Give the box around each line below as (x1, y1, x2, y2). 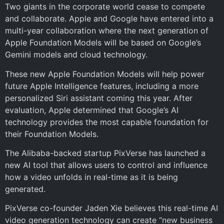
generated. (5, 183, 45, 194)
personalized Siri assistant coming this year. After (5, 92, 192, 103)
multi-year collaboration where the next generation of (5, 25, 208, 36)
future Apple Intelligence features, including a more (5, 80, 198, 91)
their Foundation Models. (5, 128, 98, 139)
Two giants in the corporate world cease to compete (5, 1, 205, 12)
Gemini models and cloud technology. (5, 49, 147, 60)
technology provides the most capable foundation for (5, 116, 208, 127)
